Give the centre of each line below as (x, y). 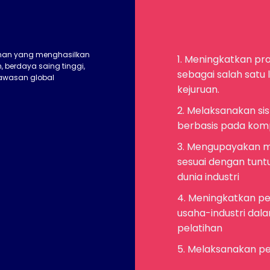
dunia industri (208, 177)
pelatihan (200, 228)
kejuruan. (198, 89)
